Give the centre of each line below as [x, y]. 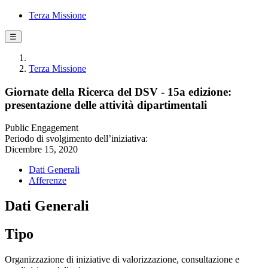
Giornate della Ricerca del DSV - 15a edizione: [118, 92]
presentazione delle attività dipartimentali [106, 105]
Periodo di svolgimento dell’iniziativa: [76, 139]
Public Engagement [42, 128]
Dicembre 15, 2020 [41, 150]
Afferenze [48, 181]
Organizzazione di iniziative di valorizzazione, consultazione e [122, 260]
